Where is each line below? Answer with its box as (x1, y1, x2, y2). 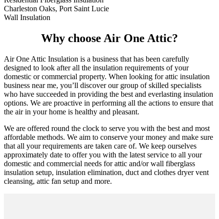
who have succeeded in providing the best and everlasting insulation (4, 90, 213, 99)
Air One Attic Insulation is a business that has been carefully (4, 55, 189, 64)
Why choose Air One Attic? (41, 32, 178, 45)
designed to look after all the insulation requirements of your (4, 64, 189, 72)
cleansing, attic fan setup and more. (4, 177, 112, 186)
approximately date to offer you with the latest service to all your (4, 151, 202, 159)
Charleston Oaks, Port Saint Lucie (4, 4, 109, 13)
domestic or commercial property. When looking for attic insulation (4, 72, 210, 81)
